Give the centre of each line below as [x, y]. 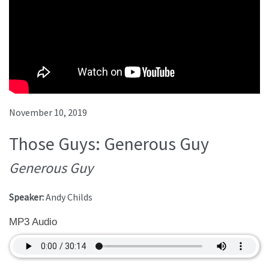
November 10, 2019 [48, 113]
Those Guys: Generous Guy [109, 144]
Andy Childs [69, 197]
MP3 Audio [33, 222]
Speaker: [27, 197]
